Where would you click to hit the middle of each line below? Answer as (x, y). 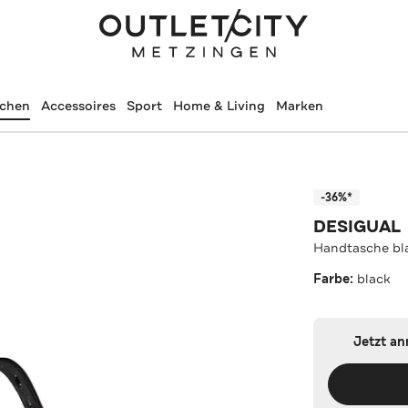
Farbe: (336, 279)
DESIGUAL (357, 226)
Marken (299, 106)
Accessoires (78, 106)
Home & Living (219, 106)
